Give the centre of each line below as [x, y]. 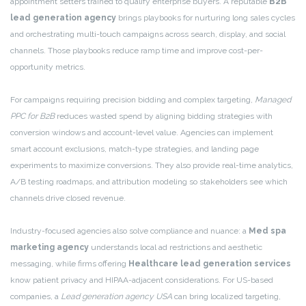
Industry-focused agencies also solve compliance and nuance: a [129, 231]
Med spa [267, 231]
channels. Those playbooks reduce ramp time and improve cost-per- [137, 51]
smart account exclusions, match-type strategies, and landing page [135, 149]
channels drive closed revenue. [68, 198]
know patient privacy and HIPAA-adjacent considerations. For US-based [142, 280]
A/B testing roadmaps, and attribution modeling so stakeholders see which [149, 182]
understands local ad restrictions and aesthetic [176, 248]
